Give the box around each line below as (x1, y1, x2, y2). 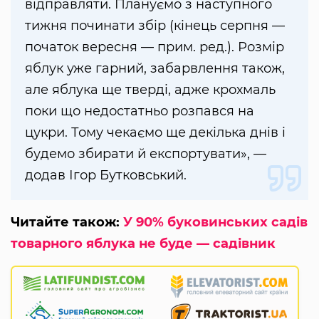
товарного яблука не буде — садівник (11, 236, 276, 252)
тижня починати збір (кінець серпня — (25, 18, 285, 34)
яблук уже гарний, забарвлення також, (25, 61, 285, 77)
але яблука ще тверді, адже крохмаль (25, 82, 276, 98)
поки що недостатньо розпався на (25, 103, 254, 120)
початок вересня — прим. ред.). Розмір (25, 39, 284, 56)
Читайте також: (11, 214, 123, 231)
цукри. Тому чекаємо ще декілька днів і (25, 125, 286, 141)
